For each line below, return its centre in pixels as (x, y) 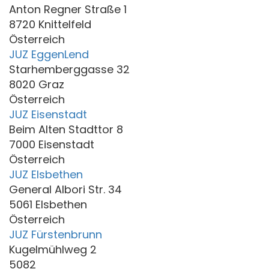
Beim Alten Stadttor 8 (66, 129)
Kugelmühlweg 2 (53, 249)
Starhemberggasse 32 (69, 69)
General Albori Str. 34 (65, 189)
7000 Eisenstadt (52, 144)
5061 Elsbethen (48, 204)
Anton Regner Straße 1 (68, 9)
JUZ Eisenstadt (48, 114)
